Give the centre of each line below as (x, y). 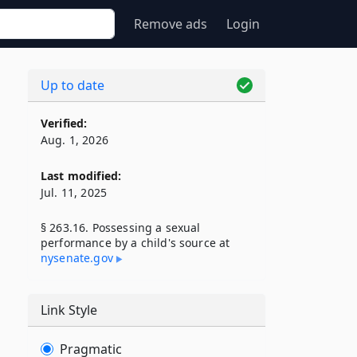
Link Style (69, 310)
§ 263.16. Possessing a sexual (121, 228)
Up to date (73, 85)
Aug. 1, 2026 (75, 140)
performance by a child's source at (135, 243)
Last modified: (81, 176)
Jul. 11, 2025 (74, 192)
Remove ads (171, 24)
